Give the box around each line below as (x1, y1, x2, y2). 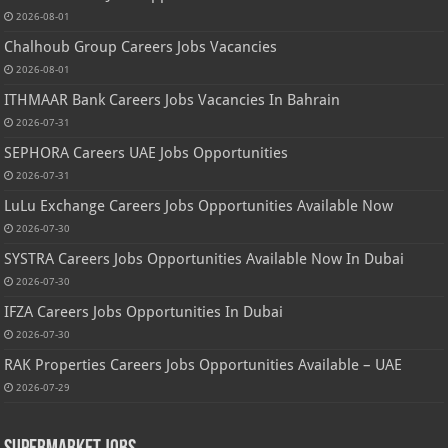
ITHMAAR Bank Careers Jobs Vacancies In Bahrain (4, 90, 341, 109)
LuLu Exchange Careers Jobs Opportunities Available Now (4, 196, 394, 215)
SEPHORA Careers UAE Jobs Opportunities (4, 143, 289, 162)
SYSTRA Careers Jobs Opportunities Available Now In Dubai (4, 249, 405, 268)
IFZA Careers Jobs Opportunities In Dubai (4, 302, 284, 321)
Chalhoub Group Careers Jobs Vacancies (4, 37, 278, 56)
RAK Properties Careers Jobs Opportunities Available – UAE (4, 355, 403, 374)
